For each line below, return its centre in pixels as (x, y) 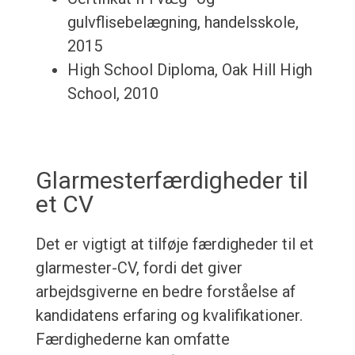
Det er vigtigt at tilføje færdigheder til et (174, 244)
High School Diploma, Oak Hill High (189, 70)
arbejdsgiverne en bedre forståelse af (165, 292)
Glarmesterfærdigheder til (172, 181)
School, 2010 (113, 94)
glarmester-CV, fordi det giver (139, 268)
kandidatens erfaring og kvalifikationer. (169, 316)
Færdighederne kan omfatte (132, 340)
